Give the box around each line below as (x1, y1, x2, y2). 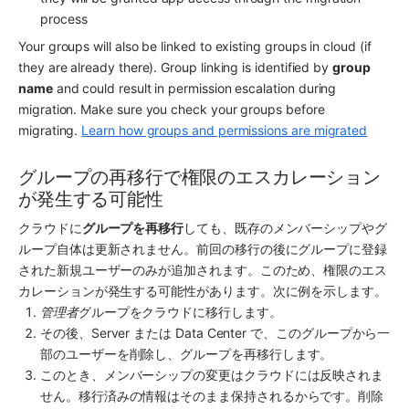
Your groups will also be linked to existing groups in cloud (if (18, 38, 372, 55)
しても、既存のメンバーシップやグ (184, 219, 387, 236)
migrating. (18, 122, 82, 139)
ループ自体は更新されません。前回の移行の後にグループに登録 (18, 240, 387, 257)
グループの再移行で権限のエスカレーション (18, 166, 381, 189)
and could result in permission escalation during (52, 80, 337, 97)
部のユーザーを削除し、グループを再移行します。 (40, 345, 333, 362)
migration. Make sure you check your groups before (18, 101, 325, 118)
